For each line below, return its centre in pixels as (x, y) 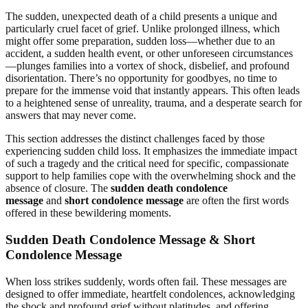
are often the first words (236, 201)
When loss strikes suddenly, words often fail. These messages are (146, 281)
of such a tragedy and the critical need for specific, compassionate (147, 164)
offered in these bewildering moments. (88, 213)
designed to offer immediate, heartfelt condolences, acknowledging (150, 294)
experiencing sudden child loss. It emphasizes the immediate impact (151, 151)
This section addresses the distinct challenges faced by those (135, 139)
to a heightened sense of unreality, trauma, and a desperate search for (154, 103)
